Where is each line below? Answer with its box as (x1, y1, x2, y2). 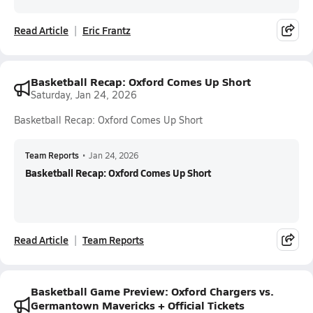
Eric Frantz (82, 23, 131, 37)
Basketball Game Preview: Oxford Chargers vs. (31, 283, 274, 299)
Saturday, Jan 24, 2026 (31, 88, 137, 101)
